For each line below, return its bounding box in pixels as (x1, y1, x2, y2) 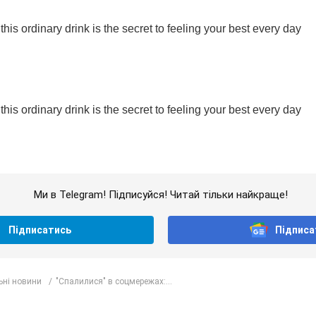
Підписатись (8, 224, 72, 236)
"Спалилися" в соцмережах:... (56, 276, 172, 286)
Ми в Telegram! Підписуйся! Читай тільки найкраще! (33, 188, 288, 202)
